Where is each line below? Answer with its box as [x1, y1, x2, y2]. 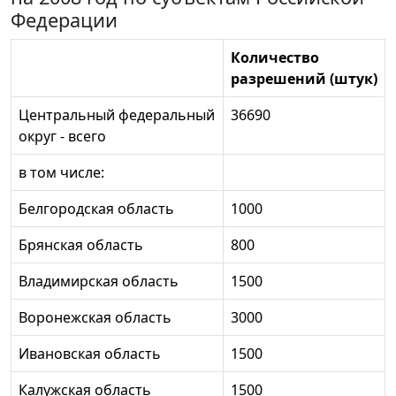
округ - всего [19, 126, 106, 146]
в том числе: [19, 162, 104, 182]
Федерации [11, 6, 118, 33]
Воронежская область [19, 307, 171, 327]
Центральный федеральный [19, 104, 215, 125]
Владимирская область [19, 270, 179, 291]
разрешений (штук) [231, 68, 377, 88]
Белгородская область [19, 198, 174, 218]
